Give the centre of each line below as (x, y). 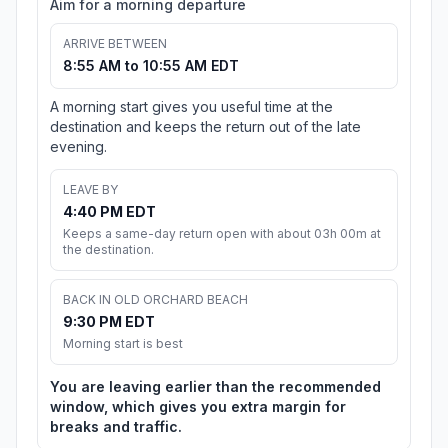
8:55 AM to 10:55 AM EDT (151, 66)
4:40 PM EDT (109, 212)
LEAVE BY (90, 190)
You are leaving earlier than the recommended (215, 387)
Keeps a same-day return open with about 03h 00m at (222, 234)
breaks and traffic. (116, 427)
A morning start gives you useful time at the (191, 107)
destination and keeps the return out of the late (205, 127)
